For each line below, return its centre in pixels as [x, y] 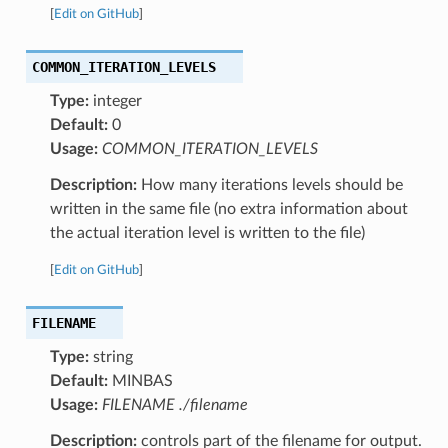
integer [115, 100]
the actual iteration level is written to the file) [207, 232]
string [110, 356]
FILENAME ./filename [174, 404]
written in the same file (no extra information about [228, 208]
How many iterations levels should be [269, 184]
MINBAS [140, 380]
